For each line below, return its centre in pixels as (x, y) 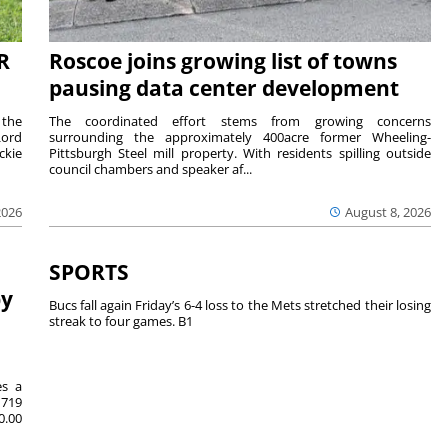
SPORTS (88, 272)
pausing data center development (223, 87)
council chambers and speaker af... (150, 168)
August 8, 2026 (388, 211)
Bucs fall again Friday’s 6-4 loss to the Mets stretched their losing (240, 305)
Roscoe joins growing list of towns (222, 60)
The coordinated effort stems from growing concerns (240, 120)
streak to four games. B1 (120, 321)
